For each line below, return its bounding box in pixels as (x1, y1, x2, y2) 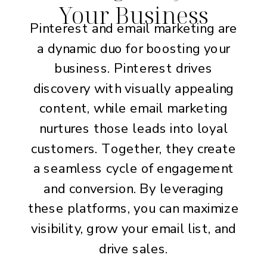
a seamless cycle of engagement (33, 159, 234, 178)
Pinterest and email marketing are (30, 19, 237, 38)
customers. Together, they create (30, 139, 237, 158)
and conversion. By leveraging (44, 179, 223, 198)
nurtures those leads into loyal (39, 119, 228, 138)
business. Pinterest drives (54, 59, 213, 78)
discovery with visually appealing (33, 79, 234, 98)
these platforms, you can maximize (28, 199, 239, 218)
